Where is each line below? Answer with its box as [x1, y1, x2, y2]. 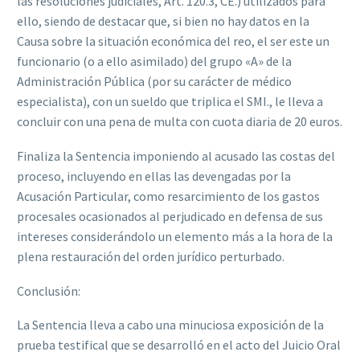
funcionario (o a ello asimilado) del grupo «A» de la [17, 53, 292, 70]
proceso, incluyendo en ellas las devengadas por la [17, 168, 291, 185]
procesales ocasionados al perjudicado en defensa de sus [17, 208, 323, 225]
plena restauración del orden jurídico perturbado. [17, 248, 284, 265]
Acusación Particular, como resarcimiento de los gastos [17, 188, 320, 205]
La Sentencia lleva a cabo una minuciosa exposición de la [17, 317, 324, 333]
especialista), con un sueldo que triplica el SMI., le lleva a [17, 93, 323, 110]
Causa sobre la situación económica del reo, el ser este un [17, 33, 329, 50]
